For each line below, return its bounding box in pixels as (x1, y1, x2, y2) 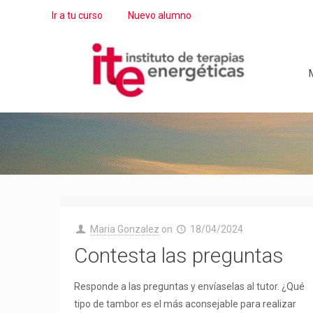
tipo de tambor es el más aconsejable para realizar (74, 298, 297, 310)
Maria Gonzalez (89, 224, 159, 235)
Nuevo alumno (128, 10, 192, 21)
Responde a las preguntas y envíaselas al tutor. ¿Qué (74, 281, 305, 292)
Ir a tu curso (52, 10, 103, 21)
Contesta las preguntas (74, 243, 284, 268)
